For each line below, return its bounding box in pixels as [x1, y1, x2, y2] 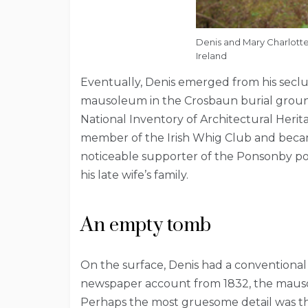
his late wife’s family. [80, 168, 188, 181]
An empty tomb [80, 212, 211, 237]
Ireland [196, 49, 227, 61]
